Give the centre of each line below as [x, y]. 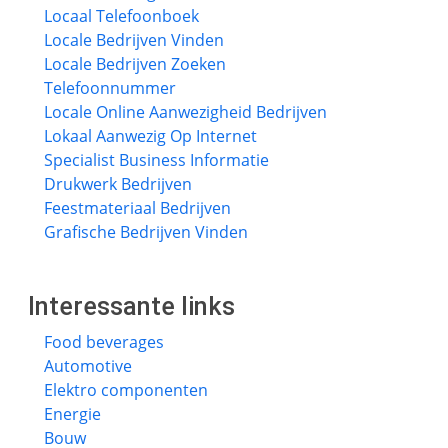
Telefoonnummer [110, 88]
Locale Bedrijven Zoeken [135, 64]
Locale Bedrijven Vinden [134, 40]
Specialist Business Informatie [156, 160]
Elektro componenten [126, 390]
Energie [72, 414]
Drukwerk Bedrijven [118, 184]
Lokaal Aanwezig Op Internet [150, 136]
